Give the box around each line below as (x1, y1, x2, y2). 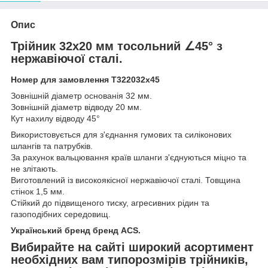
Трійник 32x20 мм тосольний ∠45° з (11, 39, 223, 53)
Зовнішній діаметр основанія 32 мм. (11, 91, 152, 101)
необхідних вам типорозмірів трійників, (11, 253, 248, 267)
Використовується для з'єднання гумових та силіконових (11, 130, 232, 140)
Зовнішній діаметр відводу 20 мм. (11, 102, 142, 112)
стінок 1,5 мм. (11, 187, 65, 197)
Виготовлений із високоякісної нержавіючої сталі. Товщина (11, 175, 240, 185)
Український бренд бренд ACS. (11, 226, 141, 236)
